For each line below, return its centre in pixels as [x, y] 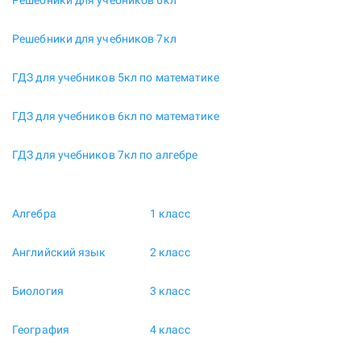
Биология [38, 291]
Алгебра [34, 214]
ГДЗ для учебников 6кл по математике [116, 116]
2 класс [170, 253]
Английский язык [59, 253]
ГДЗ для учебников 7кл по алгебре [105, 155]
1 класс [170, 214]
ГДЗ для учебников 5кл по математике [116, 78]
